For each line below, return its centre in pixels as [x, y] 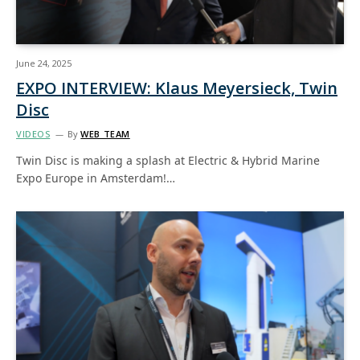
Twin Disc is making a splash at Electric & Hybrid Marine [168, 160]
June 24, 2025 [44, 63]
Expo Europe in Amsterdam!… [96, 178]
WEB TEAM [105, 134]
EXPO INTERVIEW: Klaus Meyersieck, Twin [177, 88]
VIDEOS [33, 134]
